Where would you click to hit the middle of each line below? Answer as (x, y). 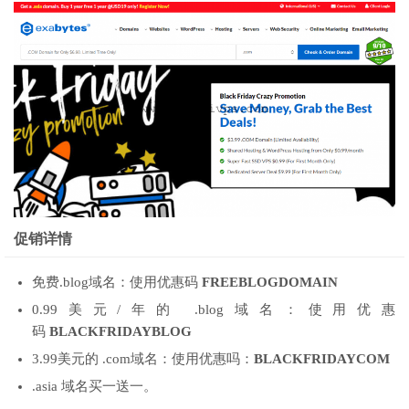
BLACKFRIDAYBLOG (121, 332)
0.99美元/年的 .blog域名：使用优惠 (214, 310)
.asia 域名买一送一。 (94, 387)
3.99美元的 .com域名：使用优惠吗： (143, 359)
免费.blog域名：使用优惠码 (117, 283)
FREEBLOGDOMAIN (270, 283)
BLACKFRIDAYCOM (322, 359)
